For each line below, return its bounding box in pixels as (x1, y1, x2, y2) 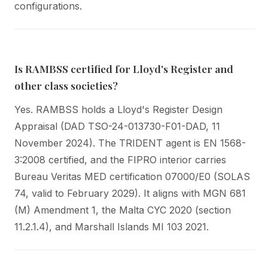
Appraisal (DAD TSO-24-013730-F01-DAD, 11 (14, 120, 220, 132)
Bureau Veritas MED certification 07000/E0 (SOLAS (14, 170, 250, 182)
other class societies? (14, 78, 118, 92)
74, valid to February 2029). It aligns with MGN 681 (14, 187, 246, 199)
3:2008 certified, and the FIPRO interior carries (14, 153, 226, 166)
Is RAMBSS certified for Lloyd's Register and (14, 61, 233, 75)
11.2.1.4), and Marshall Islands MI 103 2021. (14, 220, 209, 233)
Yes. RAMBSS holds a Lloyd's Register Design (14, 103, 223, 115)
